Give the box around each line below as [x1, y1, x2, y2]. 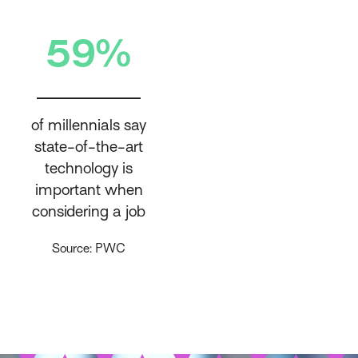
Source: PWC [52, 241, 126, 257]
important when [34, 180, 143, 198]
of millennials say [31, 115, 147, 133]
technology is [45, 158, 133, 177]
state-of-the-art [34, 137, 144, 155]
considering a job [32, 201, 146, 220]
